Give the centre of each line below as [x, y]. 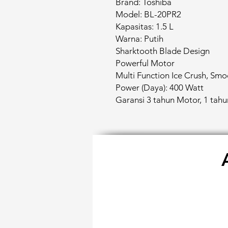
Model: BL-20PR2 [148, 14]
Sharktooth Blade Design [163, 51]
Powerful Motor [145, 63]
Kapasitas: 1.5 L [145, 26]
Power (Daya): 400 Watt [160, 88]
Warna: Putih [139, 39]
